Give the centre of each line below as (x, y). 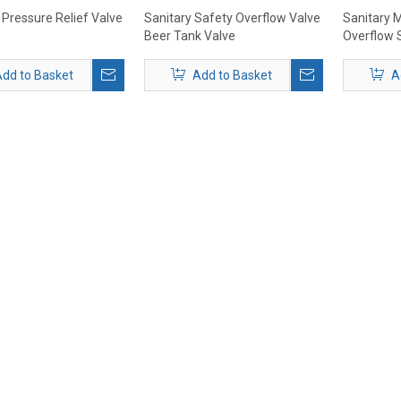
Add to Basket (232, 75)
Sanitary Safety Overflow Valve (232, 18)
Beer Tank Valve (190, 36)
